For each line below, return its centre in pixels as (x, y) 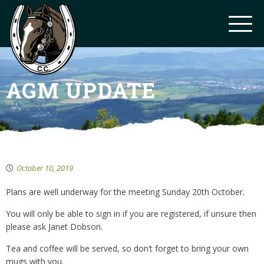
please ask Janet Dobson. (54, 227)
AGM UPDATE (81, 90)
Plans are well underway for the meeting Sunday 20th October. (125, 192)
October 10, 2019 (45, 168)
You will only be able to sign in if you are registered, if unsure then (131, 214)
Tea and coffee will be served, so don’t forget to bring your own (127, 248)
